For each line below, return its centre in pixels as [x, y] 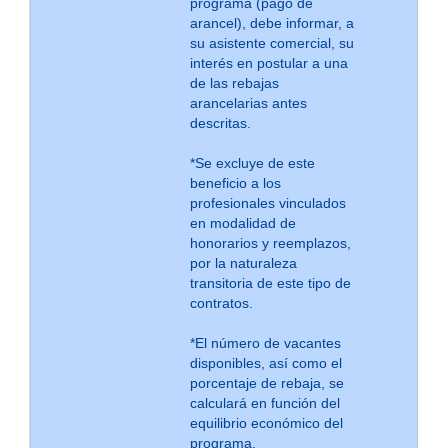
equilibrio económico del [266, 423]
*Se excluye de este [252, 163]
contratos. [221, 303]
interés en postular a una [268, 63]
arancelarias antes [248, 103]
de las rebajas [234, 83]
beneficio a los [235, 183]
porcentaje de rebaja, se [266, 383]
